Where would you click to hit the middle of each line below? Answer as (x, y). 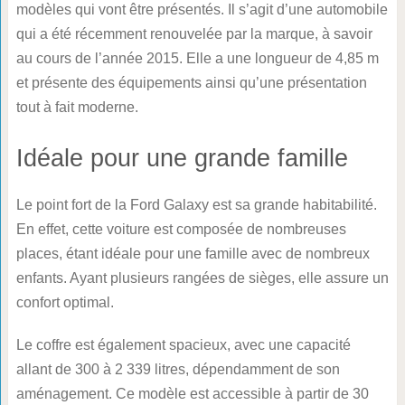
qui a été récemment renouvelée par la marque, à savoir (194, 33)
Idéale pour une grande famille (182, 158)
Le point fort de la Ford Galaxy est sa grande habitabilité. (196, 204)
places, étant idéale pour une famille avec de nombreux (193, 253)
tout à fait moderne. (77, 107)
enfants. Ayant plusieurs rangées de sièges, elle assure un (202, 278)
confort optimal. (65, 302)
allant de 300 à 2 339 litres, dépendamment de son (178, 369)
